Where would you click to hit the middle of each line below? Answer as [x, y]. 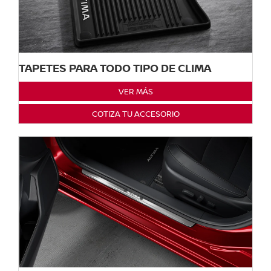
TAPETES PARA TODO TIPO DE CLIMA [115, 67]
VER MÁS [135, 91]
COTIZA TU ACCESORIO [135, 113]
